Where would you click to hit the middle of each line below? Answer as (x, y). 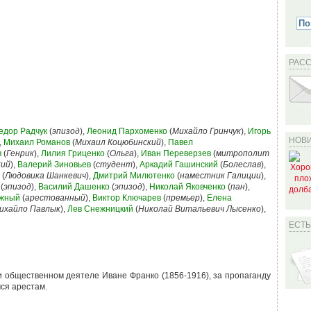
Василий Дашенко (74, 187)
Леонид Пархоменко (127, 131)
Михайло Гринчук (207, 131)
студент (114, 165)
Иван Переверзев (176, 153)
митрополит (243, 153)
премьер (183, 198)
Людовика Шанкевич (45, 176)
